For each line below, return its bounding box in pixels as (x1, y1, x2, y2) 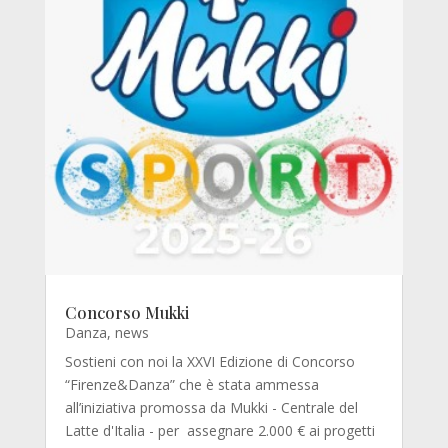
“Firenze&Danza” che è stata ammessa (64, 374, 319, 394)
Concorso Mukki (64, 301, 189, 323)
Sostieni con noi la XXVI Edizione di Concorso (64, 351, 355, 371)
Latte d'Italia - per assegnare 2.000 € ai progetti (64, 420, 375, 440)
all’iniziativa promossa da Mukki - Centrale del (64, 397, 358, 417)
